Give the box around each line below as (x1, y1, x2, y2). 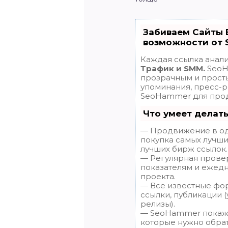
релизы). (140, 199, 175, 209)
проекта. (140, 172, 176, 182)
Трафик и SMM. (140, 64, 205, 74)
